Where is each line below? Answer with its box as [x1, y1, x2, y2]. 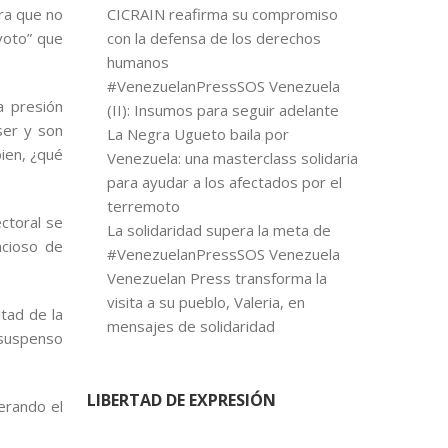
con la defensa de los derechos [106, 28, 321, 48]
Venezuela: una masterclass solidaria [106, 148, 358, 168]
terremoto [106, 196, 180, 216]
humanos [106, 52, 169, 72]
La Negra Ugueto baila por [106, 124, 289, 144]
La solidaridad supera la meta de [106, 220, 331, 240]
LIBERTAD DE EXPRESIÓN [86, 389, 276, 411]
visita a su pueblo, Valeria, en [106, 292, 305, 312]
